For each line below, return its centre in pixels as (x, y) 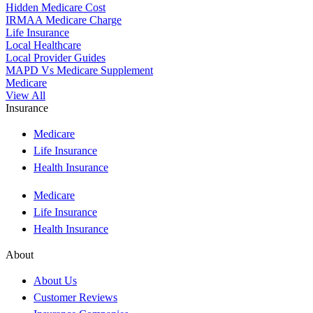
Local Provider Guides (56, 57)
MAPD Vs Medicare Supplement (79, 70)
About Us (55, 280)
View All (26, 95)
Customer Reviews (75, 297)
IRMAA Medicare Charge (64, 20)
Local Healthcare (43, 45)
